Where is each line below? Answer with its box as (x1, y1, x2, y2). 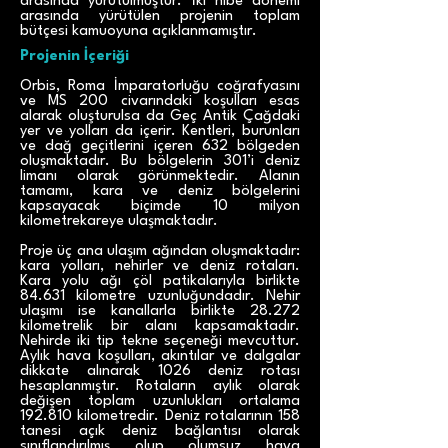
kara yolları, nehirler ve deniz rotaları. (20, 259, 300, 274)
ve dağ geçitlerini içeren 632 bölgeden (20, 139, 300, 154)
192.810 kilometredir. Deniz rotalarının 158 (20, 409, 300, 424)
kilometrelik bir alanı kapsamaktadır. (20, 319, 300, 334)
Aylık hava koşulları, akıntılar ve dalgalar (20, 349, 300, 364)
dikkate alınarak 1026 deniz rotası (20, 364, 300, 379)
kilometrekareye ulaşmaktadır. (20, 214, 218, 229)
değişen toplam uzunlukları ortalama (20, 394, 300, 409)
